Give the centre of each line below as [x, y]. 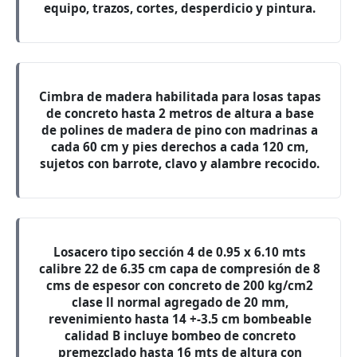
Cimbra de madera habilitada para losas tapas [180, 96]
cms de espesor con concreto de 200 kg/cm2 [180, 285]
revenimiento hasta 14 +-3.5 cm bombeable [180, 319]
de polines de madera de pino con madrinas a [180, 130]
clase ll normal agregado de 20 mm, [180, 302]
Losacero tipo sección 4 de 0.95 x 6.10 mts [180, 252]
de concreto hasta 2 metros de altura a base [180, 113]
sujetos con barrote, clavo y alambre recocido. [180, 163]
